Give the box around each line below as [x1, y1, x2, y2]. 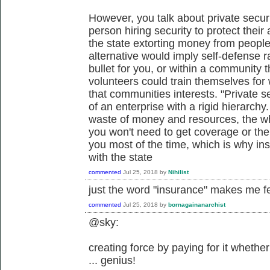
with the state [89, 151, 152, 163]
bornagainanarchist [168, 201, 225, 208]
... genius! [89, 254, 136, 266]
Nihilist [168, 168, 189, 175]
